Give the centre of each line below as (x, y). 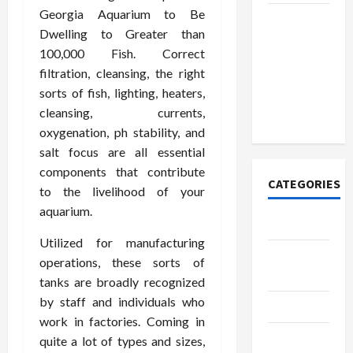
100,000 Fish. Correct (122, 53)
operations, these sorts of (122, 262)
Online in (292, 98)
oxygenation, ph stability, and (122, 132)
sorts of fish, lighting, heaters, (122, 93)
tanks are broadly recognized (122, 282)
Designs (290, 275)
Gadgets (292, 338)
